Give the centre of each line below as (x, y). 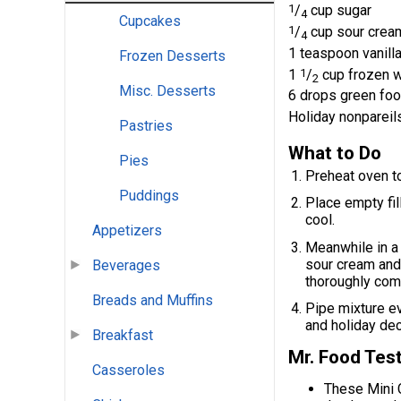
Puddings (149, 196)
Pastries (146, 126)
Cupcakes (150, 21)
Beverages (126, 266)
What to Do (335, 153)
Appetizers (127, 231)
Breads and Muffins (153, 301)
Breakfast (123, 336)
